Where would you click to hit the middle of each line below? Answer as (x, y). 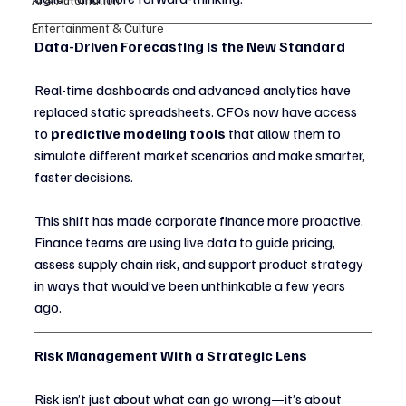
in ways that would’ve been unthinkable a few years (191, 286)
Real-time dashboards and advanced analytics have (194, 90)
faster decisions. (84, 177)
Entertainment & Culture (98, 28)
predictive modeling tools (138, 134)
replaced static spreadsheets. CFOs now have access (197, 112)
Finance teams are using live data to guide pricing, (186, 242)
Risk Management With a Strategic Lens (171, 356)
